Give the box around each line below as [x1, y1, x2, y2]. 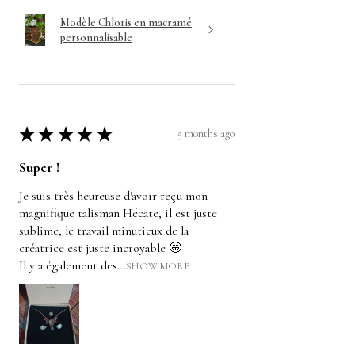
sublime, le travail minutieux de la [19, 222, 189, 239]
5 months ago [177, 127, 235, 141]
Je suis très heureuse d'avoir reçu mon [19, 187, 208, 204]
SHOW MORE [126, 259, 189, 273]
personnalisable [60, 30, 132, 44]
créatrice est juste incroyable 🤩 [19, 239, 181, 256]
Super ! [19, 158, 59, 176]
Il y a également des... [19, 257, 126, 273]
